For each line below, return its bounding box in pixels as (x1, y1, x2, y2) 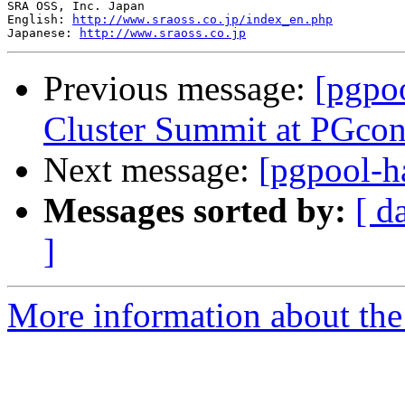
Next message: (43, 150, 259, 190)
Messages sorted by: (43, 191, 346, 231)
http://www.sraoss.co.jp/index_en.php (72, 13, 333, 27)
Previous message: (43, 69, 315, 108)
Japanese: (7, 26, 80, 41)
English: (7, 13, 72, 27)
